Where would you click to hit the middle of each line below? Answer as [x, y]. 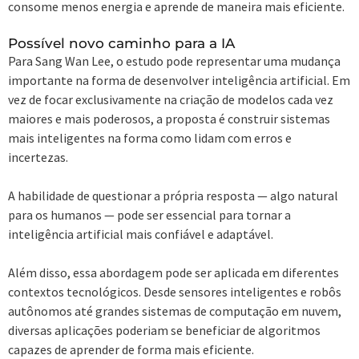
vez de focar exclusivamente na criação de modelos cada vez [171, 99]
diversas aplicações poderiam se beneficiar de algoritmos [164, 330]
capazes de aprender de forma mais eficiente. [131, 349]
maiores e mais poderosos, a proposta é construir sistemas [169, 118]
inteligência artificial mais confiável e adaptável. [141, 234]
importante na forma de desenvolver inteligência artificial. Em [179, 80]
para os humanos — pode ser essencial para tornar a [149, 214]
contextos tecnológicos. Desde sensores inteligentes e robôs [175, 291]
